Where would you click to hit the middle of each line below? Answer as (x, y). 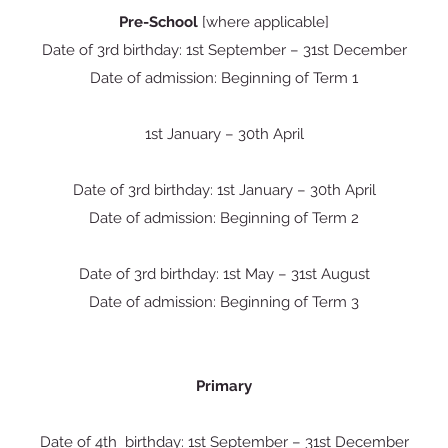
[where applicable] (265, 22)
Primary (224, 386)
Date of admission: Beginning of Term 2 (224, 218)
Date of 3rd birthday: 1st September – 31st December (224, 50)
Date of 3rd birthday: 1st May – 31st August (224, 274)
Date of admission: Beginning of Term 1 (224, 78)
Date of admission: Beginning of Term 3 (224, 302)
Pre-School (160, 22)
